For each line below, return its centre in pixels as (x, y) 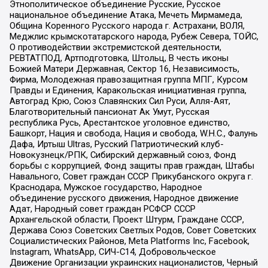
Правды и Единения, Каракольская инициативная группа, (128, 91)
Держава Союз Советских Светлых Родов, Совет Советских (133, 231)
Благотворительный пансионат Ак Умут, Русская (109, 112)
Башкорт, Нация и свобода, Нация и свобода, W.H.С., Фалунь (133, 134)
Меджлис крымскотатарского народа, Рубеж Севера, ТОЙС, (134, 37)
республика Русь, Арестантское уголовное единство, (119, 123)
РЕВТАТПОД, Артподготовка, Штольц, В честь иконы (119, 58)
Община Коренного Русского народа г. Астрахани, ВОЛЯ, (127, 26)
